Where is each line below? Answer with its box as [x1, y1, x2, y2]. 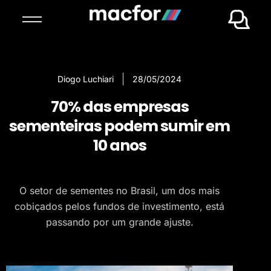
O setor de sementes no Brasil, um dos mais [19, 184, 220, 197]
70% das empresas [50, 96, 189, 117]
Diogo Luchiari [57, 74, 114, 84]
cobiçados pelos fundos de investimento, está [15, 200, 224, 212]
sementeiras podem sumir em [9, 116, 230, 137]
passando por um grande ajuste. [45, 216, 194, 228]
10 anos [93, 135, 146, 156]
